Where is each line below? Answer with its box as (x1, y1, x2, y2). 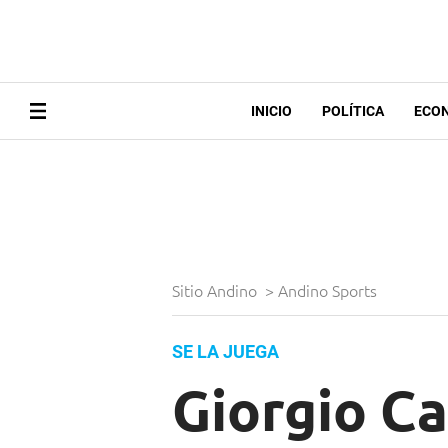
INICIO (250, 103, 292, 120)
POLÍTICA (321, 103, 384, 120)
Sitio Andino (172, 279, 261, 302)
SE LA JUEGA (172, 341, 279, 363)
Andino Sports (278, 279, 381, 302)
